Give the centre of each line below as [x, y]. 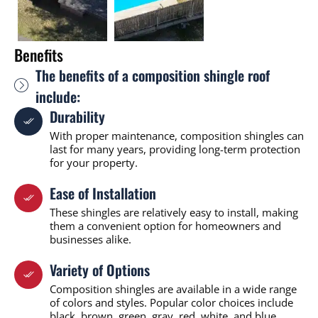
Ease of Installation [103, 193]
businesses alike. [91, 239]
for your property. [94, 162]
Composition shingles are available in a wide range [173, 289]
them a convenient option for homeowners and [165, 225]
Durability [77, 116]
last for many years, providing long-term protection [175, 149]
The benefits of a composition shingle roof [153, 75]
